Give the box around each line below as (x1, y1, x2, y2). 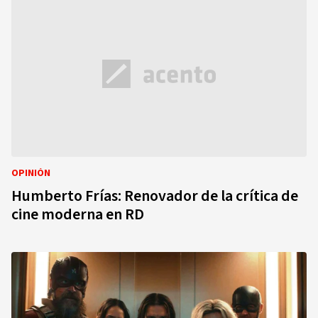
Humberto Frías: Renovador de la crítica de (11, 185, 298, 207)
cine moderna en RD (11, 203, 144, 226)
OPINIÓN (11, 166, 50, 180)
